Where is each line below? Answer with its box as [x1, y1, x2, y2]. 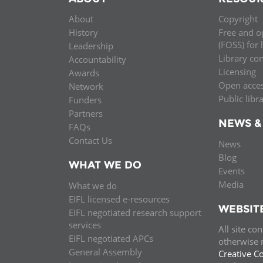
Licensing [218, 66, 256, 78]
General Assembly [69, 245, 142, 258]
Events [218, 164, 245, 177]
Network [69, 80, 103, 93]
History [69, 26, 98, 39]
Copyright [218, 13, 258, 25]
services [69, 218, 101, 231]
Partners [69, 107, 103, 120]
